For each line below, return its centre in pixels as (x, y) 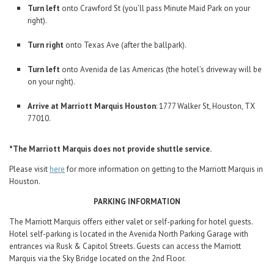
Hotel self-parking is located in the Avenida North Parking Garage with (129, 234)
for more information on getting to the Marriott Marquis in (164, 169)
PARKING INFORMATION (137, 202)
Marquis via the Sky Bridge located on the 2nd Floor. (98, 258)
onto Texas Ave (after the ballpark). (125, 45)
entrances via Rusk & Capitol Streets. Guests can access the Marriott (125, 246)
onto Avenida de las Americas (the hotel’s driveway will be (161, 69)
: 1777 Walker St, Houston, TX (206, 106)
